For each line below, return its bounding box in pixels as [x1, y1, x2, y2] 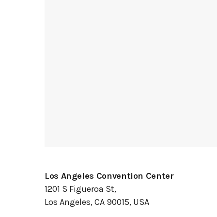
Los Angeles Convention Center [45, 170, 174, 182]
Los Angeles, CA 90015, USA [45, 197, 149, 208]
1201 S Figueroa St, [45, 184, 116, 195]
